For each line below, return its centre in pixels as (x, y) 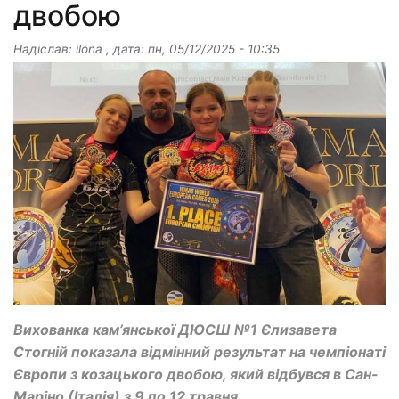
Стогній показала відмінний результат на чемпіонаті (199, 352)
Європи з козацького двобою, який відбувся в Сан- (196, 374)
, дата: (125, 49)
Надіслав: (45, 49)
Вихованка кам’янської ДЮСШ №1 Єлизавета (175, 330)
